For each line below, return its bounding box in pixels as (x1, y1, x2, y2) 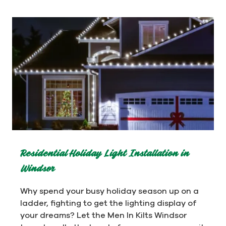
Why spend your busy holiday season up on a (20, 186, 199, 196)
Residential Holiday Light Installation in (20, 149, 189, 159)
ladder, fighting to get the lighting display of (20, 198, 196, 208)
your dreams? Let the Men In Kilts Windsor (20, 210, 187, 220)
